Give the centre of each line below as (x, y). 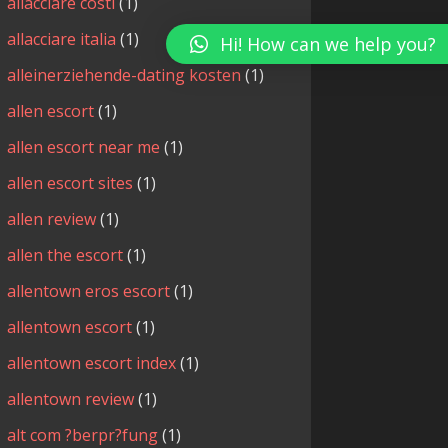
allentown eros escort (88, 291)
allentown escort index (91, 363)
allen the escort (64, 255)
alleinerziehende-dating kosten (123, 75)
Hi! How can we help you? (328, 44)
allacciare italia (61, 39)
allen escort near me (83, 147)
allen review (51, 219)
